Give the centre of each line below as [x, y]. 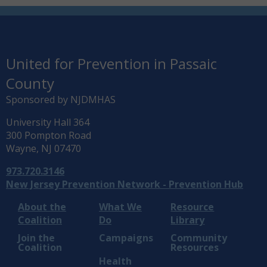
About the [42, 207]
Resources [195, 248]
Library [188, 220]
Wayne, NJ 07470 [44, 148]
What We [120, 207]
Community [199, 238]
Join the [36, 238]
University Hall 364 [48, 122]
